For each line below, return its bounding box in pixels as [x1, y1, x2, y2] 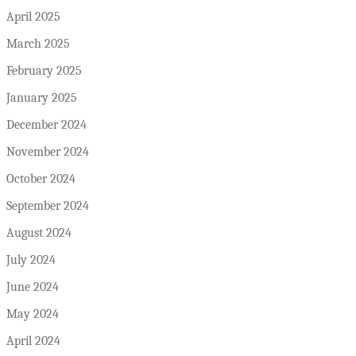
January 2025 [6, 91, 77, 106]
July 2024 [6, 253, 56, 268]
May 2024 [6, 307, 59, 322]
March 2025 [6, 37, 70, 52]
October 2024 [6, 172, 75, 187]
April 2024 [6, 334, 60, 349]
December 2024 [6, 118, 87, 133]
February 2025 [6, 64, 82, 79]
